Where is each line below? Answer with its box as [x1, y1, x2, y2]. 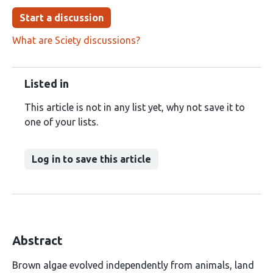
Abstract [12, 233, 63, 247]
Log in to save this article [32, 154, 151, 165]
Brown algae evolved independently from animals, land [12, 260, 254, 271]
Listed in [24, 77, 69, 90]
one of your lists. [24, 116, 98, 127]
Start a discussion [19, 12, 104, 23]
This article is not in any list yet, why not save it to [24, 102, 245, 113]
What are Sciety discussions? [12, 35, 140, 46]
